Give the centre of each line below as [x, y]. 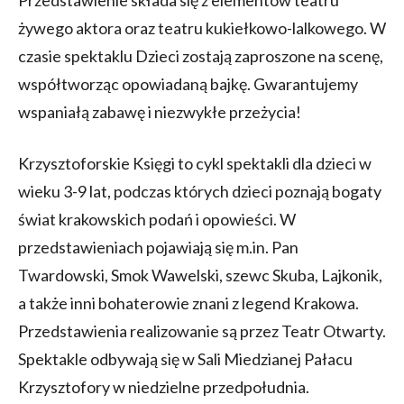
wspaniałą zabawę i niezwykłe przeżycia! [160, 112]
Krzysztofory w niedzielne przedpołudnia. [164, 387]
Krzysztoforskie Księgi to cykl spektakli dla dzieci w [195, 164]
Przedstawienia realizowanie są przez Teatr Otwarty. [202, 331]
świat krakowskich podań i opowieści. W [157, 220]
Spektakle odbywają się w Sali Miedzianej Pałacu [185, 359]
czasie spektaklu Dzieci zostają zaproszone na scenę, [201, 56]
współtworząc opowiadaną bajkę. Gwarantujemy [188, 84]
